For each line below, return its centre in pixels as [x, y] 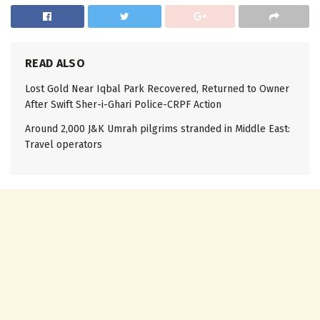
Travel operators [64, 145]
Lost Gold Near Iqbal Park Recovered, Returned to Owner [157, 89]
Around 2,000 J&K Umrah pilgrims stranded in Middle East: [157, 129]
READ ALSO [55, 64]
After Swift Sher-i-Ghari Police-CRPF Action [123, 105]
